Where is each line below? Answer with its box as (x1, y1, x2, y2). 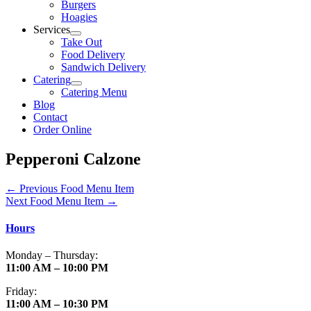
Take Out (61, 36, 102, 48)
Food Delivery (61, 49, 125, 60)
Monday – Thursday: (6, 249, 98, 262)
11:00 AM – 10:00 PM (6, 262, 108, 274)
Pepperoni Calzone (6, 149, 141, 168)
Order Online (33, 124, 92, 135)
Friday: (6, 285, 37, 298)
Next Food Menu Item (6, 194, 106, 207)
